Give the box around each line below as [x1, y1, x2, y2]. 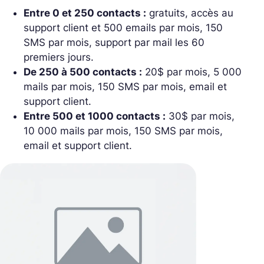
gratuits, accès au [146, 6, 233, 19]
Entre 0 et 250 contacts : [24, 6, 146, 19]
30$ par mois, [166, 110, 235, 122]
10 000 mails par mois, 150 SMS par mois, [24, 124, 223, 137]
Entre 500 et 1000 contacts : [24, 110, 166, 122]
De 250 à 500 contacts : [24, 65, 142, 78]
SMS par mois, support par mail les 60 [24, 36, 204, 48]
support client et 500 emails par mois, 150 [24, 21, 223, 34]
